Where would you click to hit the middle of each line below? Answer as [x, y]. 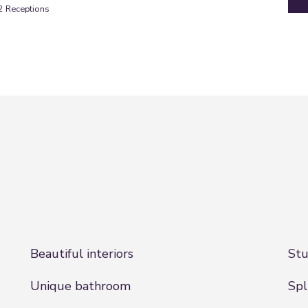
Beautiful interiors [82, 254]
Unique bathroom [80, 286]
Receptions [27, 9]
